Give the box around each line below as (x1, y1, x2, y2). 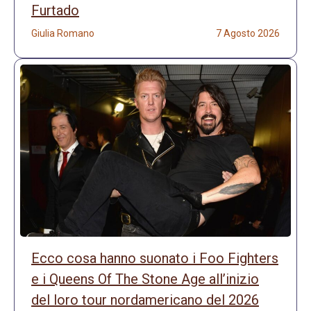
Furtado (31, 1, 79, 19)
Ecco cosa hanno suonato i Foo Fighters (31, 249, 278, 267)
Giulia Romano (31, 27, 94, 39)
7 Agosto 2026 (216, 27, 280, 39)
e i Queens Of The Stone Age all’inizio (31, 270, 259, 287)
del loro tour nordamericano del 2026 (31, 291, 259, 308)
